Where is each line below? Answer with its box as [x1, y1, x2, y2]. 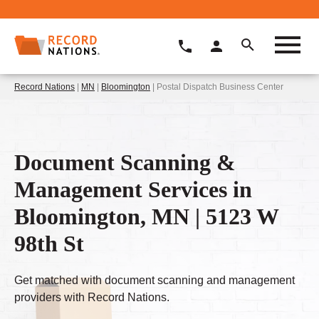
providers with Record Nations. [14, 291, 169, 304]
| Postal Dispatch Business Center [150, 81, 283, 92]
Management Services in [14, 176, 252, 202]
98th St [14, 230, 84, 256]
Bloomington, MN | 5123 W [14, 203, 278, 229]
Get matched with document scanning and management [14, 274, 295, 287]
